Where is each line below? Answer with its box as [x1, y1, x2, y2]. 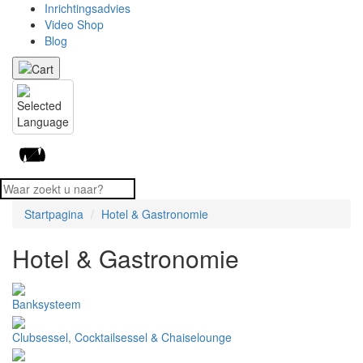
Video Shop [45, 15, 104, 32]
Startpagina [24, 206, 83, 222]
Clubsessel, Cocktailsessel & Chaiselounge [12, 328, 232, 345]
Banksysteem [12, 296, 81, 313]
